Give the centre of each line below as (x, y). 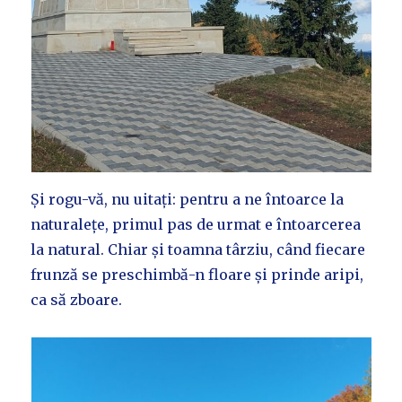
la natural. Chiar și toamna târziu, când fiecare (198, 250)
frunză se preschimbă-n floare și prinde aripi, (197, 275)
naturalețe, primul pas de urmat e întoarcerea (196, 225)
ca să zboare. (77, 300)
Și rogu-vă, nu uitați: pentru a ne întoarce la (188, 200)
